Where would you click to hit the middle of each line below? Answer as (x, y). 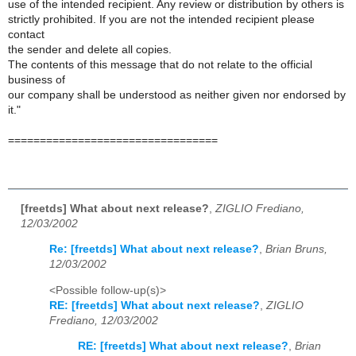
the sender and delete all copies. (90, 49)
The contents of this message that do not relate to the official (160, 64)
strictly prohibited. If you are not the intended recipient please (161, 19)
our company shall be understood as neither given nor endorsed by (177, 95)
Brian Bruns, (296, 250)
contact (26, 34)
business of (37, 79)
